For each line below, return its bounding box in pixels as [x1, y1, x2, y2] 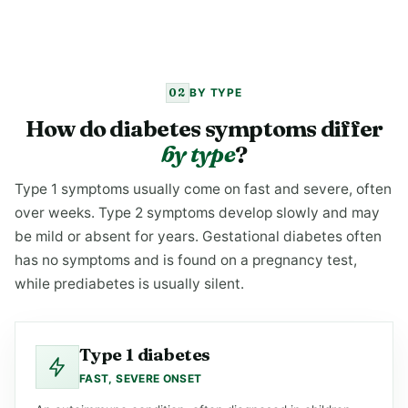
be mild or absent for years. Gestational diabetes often [15, 228, 382, 245]
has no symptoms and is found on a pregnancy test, [15, 251, 357, 269]
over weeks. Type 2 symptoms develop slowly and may [15, 204, 380, 221]
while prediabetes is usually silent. [15, 275, 244, 292]
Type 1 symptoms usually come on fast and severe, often [15, 180, 392, 198]
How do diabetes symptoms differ [25, 115, 383, 142]
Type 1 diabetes [79, 343, 211, 365]
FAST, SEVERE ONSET [79, 372, 202, 385]
